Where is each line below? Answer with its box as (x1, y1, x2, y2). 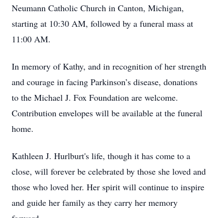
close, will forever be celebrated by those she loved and (12, 165, 206, 177)
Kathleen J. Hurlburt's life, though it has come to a (12, 150, 190, 162)
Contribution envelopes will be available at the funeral (12, 107, 202, 119)
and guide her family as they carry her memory (12, 197, 178, 208)
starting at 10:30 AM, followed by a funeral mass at (12, 18, 193, 29)
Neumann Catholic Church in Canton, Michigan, (12, 2, 184, 14)
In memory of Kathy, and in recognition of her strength (12, 60, 206, 72)
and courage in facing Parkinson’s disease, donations (12, 76, 198, 88)
